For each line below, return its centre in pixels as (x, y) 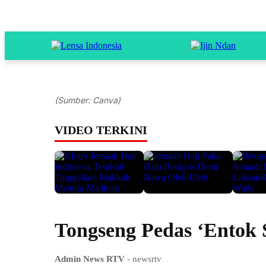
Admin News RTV (90, 259)
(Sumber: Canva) (88, 100)
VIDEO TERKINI (101, 130)
